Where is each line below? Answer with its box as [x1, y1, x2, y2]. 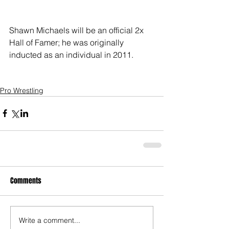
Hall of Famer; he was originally [9, 37, 126, 48]
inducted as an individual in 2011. [9, 49, 133, 60]
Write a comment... [19, 216, 80, 225]
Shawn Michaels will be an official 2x [9, 25, 146, 35]
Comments [10, 175, 41, 186]
